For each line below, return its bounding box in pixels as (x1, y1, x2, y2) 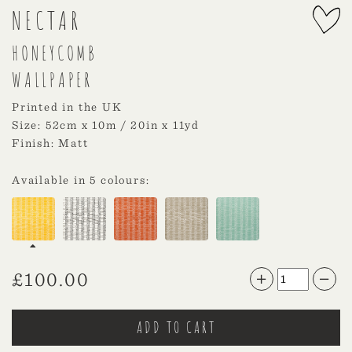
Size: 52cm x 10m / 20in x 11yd (12, 118, 200, 133)
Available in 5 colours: (12, 173, 150, 188)
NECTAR (12, 4, 82, 37)
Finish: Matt (12, 136, 89, 151)
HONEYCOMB (12, 41, 97, 66)
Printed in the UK (12, 100, 123, 115)
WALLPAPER (12, 68, 93, 93)
